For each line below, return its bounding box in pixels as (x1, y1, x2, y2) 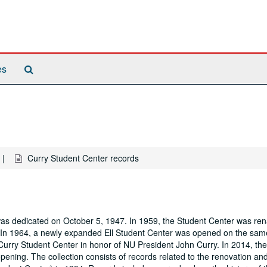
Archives (33, 85, 70, 99)
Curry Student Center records (27, 152, 139, 164)
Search (33, 61, 63, 75)
